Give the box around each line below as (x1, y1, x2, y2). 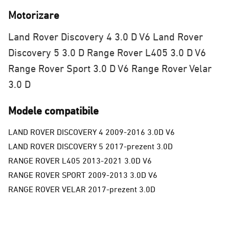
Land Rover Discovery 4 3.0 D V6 (8, 31, 150, 43)
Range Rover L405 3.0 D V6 (84, 47, 206, 59)
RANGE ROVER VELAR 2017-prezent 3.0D (8, 184, 155, 194)
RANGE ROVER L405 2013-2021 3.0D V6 (8, 155, 152, 166)
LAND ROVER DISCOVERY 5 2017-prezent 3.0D (8, 141, 173, 151)
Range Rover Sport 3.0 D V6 (8, 63, 129, 75)
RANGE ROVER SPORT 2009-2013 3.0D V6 (8, 170, 157, 180)
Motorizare (8, 9, 59, 21)
